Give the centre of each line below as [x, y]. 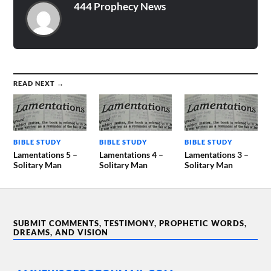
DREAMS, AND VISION [61, 233]
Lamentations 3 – [216, 155]
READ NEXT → [39, 83]
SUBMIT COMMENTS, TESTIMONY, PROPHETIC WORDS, [130, 224]
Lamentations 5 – [46, 155]
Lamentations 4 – [131, 155]
